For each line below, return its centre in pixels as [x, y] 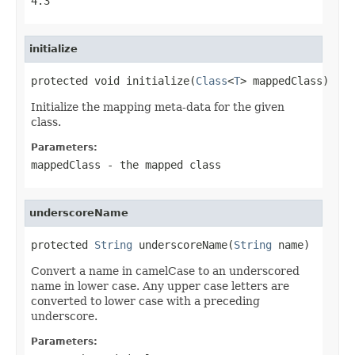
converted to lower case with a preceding [145, 301]
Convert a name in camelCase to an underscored [165, 271]
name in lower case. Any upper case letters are [160, 286]
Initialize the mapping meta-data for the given [158, 107]
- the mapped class [161, 164]
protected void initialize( [113, 80]
